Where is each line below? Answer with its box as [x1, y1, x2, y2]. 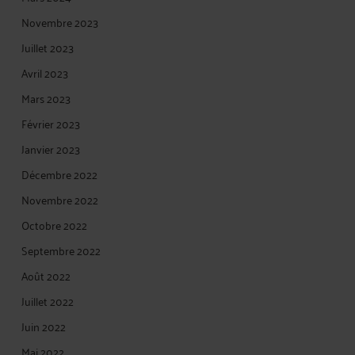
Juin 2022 [21, 316, 66, 336]
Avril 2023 [21, 63, 68, 82]
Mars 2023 [21, 88, 71, 108]
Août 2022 [21, 265, 71, 285]
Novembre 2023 [21, 12, 98, 32]
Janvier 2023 [21, 139, 80, 158]
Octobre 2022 [21, 215, 87, 235]
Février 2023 [21, 113, 80, 133]
